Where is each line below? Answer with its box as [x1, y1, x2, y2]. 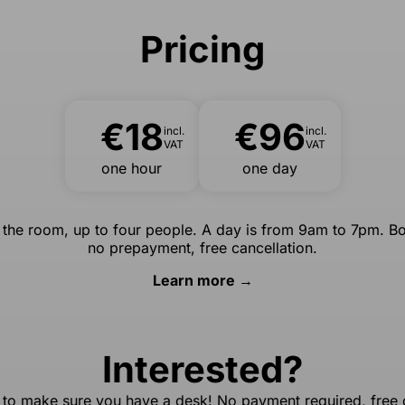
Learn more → [152, 271, 253, 290]
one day [241, 159, 297, 178]
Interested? [102, 347, 303, 392]
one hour [101, 159, 162, 178]
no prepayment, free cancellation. [88, 239, 317, 258]
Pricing [140, 27, 265, 72]
